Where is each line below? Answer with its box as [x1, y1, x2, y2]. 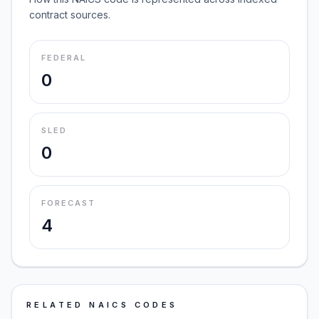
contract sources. [29, 9, 110, 21]
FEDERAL [41, 53, 86, 63]
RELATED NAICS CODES [26, 300, 178, 310]
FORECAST [41, 198, 95, 208]
